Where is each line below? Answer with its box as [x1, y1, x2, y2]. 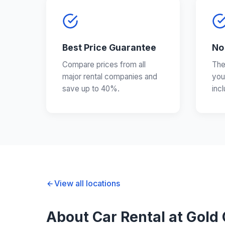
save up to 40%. [62, 84, 120, 94]
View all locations [54, 178, 120, 189]
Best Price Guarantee [62, 42, 156, 53]
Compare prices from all [62, 60, 146, 70]
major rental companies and [62, 72, 157, 82]
